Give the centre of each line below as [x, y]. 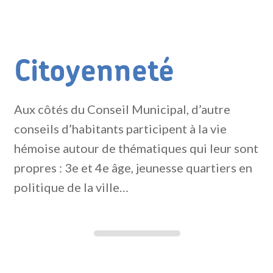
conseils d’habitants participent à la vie [120, 129]
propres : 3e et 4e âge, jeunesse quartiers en [133, 168]
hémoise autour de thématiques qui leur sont [136, 148]
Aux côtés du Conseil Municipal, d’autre [122, 109]
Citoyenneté [94, 72]
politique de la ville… [71, 187]
